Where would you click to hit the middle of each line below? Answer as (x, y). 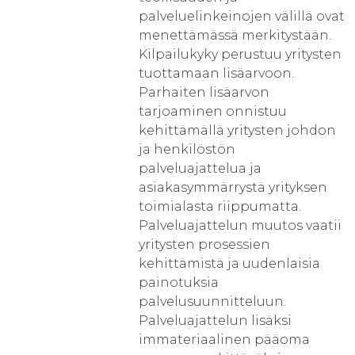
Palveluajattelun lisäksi (215, 321)
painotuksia (179, 282)
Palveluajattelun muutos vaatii (240, 225)
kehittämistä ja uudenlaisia (229, 263)
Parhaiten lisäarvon (204, 92)
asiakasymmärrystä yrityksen (233, 187)
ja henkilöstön (187, 149)
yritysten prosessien (204, 244)
